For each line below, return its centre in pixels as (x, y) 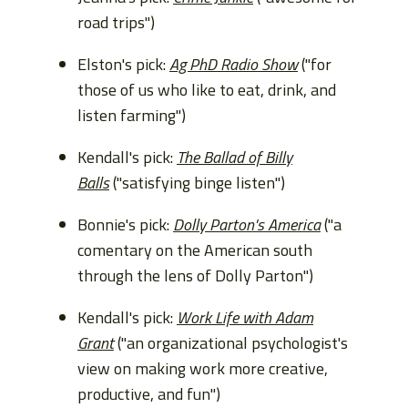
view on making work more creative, (203, 368)
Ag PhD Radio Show (234, 64)
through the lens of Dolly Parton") (195, 275)
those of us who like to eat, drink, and (207, 89)
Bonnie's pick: (125, 224)
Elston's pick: (123, 64)
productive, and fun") (149, 393)
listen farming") (132, 115)
